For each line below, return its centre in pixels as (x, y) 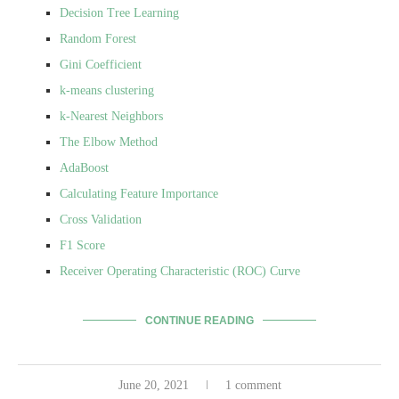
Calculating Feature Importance (139, 193)
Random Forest (98, 38)
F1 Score (82, 245)
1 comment (253, 385)
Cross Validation (101, 219)
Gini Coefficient (101, 64)
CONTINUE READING (199, 320)
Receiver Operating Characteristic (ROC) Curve (180, 271)
